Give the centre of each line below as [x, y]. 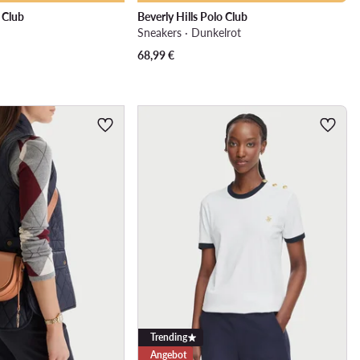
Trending [168, 337]
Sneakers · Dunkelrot [189, 33]
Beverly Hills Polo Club [192, 17]
